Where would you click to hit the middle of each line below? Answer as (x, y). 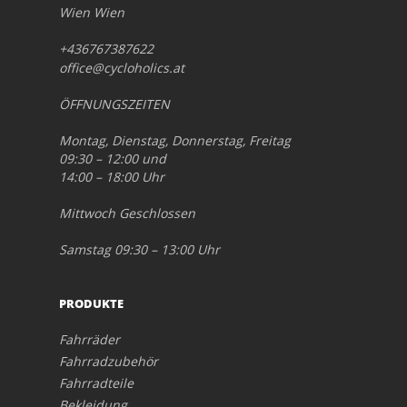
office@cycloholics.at (122, 67)
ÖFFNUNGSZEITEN (114, 104)
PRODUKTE (91, 303)
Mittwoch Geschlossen (127, 213)
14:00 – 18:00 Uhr (112, 176)
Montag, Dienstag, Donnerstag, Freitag (175, 140)
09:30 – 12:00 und (113, 158)
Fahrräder (89, 339)
